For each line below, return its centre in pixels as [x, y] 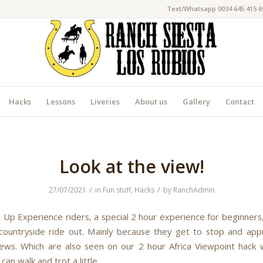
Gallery [196, 102]
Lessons [61, 102]
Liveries [105, 102]
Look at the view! [131, 166]
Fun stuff [117, 190]
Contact [240, 102]
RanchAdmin [194, 190]
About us [151, 102]
